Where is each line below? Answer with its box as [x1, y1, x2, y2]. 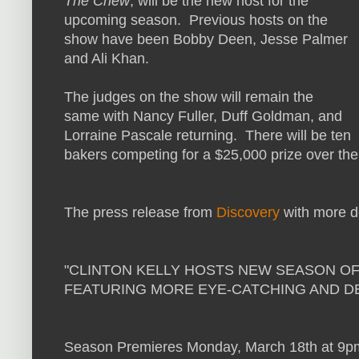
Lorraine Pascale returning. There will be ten [64, 127, 351, 144]
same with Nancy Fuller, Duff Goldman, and [64, 108, 342, 125]
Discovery [216, 204, 280, 221]
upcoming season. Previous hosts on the [64, 12, 328, 29]
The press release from [64, 204, 216, 221]
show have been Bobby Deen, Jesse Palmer [64, 31, 348, 48]
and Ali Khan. [64, 50, 149, 67]
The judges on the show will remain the [64, 89, 313, 106]
